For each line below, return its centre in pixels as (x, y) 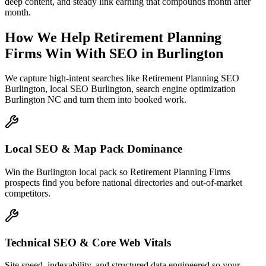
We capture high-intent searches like (73, 78)
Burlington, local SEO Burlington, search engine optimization (120, 89)
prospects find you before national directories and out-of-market (123, 182)
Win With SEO (91, 53)
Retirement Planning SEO (191, 78)
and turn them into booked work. (124, 100)
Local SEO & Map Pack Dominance (94, 149)
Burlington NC (33, 100)
